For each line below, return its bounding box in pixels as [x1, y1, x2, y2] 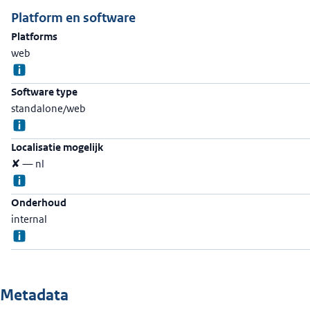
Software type [11, 85, 77, 98]
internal [11, 212, 47, 226]
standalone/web [11, 102, 86, 115]
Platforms [11, 30, 57, 43]
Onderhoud [11, 196, 66, 209]
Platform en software [11, 10, 136, 26]
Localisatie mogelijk [11, 140, 103, 154]
